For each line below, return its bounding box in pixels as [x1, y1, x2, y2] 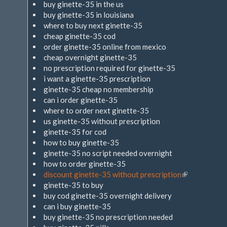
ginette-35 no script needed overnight [44, 148, 172, 158]
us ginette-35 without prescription [44, 117, 160, 126]
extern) [181, 191, 206, 200]
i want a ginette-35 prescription [44, 74, 150, 83]
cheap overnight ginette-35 [44, 53, 137, 62]
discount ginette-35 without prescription [44, 170, 181, 179]
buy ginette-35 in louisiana [44, 10, 134, 19]
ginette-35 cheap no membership [44, 85, 154, 94]
